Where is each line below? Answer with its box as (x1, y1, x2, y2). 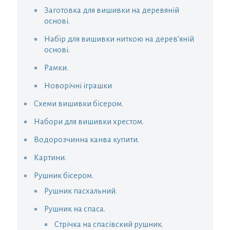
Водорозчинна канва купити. (34, 135, 139, 144)
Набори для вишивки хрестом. (34, 117, 144, 126)
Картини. (34, 153, 66, 162)
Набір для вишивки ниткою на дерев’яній (44, 34, 194, 44)
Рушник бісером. (34, 171, 93, 180)
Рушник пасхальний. (44, 186, 117, 196)
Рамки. (44, 63, 68, 72)
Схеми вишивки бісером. (34, 99, 123, 108)
